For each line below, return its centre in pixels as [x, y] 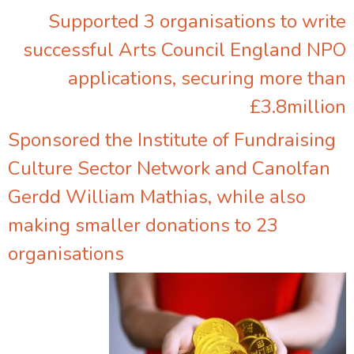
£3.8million [298, 106]
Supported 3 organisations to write [197, 21]
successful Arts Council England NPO [185, 49]
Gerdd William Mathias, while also [157, 197]
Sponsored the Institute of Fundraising [172, 140]
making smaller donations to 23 [143, 225]
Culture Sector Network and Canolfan [169, 168]
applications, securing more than [207, 78]
